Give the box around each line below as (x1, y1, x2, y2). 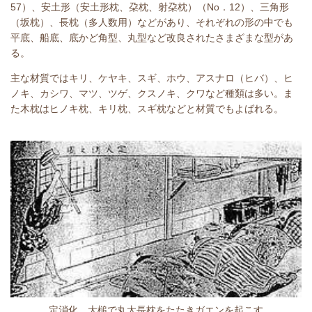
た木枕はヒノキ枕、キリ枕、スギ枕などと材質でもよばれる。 (10, 103, 283, 115)
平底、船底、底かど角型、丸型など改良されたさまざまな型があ (10, 32, 293, 44)
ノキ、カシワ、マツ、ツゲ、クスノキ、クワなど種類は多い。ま (10, 88, 293, 100)
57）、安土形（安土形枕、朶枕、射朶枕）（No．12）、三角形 (10, 1, 289, 13)
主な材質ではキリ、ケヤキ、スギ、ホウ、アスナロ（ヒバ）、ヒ (10, 72, 293, 84)
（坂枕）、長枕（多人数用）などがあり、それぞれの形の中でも (10, 17, 293, 29)
